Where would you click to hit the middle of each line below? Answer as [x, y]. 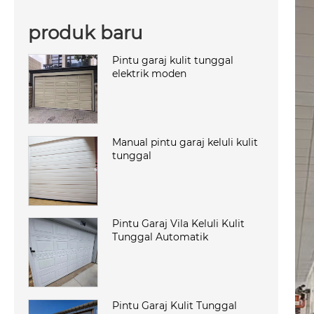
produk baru [86, 33]
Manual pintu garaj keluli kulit [185, 142]
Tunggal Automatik [160, 237]
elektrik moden [149, 73]
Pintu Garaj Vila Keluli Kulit [178, 224]
